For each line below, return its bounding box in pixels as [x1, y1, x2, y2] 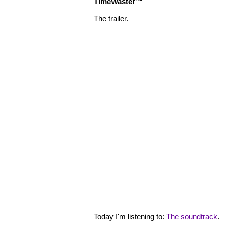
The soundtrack [166, 212, 217, 221]
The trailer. [94, 14, 128, 23]
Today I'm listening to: [94, 212, 166, 221]
